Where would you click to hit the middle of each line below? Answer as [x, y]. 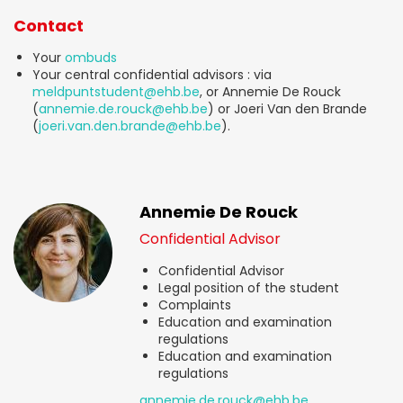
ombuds [91, 57]
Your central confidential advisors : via [152, 74]
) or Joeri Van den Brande [287, 108]
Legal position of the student [249, 287]
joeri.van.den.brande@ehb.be [130, 125]
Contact [49, 26]
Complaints [195, 304]
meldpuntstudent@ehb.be [116, 91]
